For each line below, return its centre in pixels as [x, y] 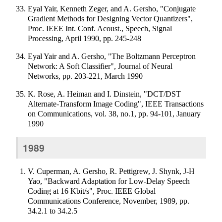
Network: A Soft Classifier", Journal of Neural [100, 66]
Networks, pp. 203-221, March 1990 [85, 76]
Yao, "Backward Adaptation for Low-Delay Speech [109, 181]
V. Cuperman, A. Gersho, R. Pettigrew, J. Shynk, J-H [111, 171]
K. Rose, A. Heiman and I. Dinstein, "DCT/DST [104, 94]
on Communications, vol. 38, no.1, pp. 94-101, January [114, 114]
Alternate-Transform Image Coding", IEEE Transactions [116, 104]
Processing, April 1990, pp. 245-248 [84, 39]
